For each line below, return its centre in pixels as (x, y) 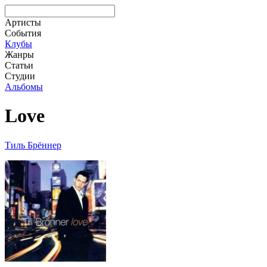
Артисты (23, 22)
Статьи (19, 65)
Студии (20, 76)
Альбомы (24, 87)
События (23, 33)
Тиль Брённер (33, 145)
